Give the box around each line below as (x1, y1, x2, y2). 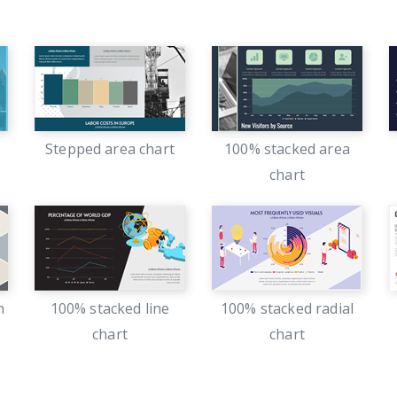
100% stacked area (224, 139, 350, 159)
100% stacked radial (220, 299, 354, 318)
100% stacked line (50, 299, 170, 318)
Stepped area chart (45, 139, 175, 159)
